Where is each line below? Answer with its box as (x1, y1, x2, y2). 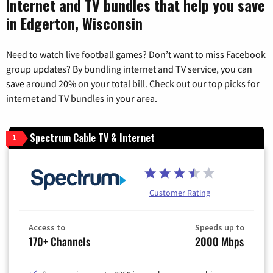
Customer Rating (149, 186, 210, 198)
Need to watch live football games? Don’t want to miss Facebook (6, 48, 266, 61)
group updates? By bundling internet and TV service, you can (6, 63, 252, 76)
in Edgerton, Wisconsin (6, 12, 143, 35)
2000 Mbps (195, 233, 244, 249)
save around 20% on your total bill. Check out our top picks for (6, 77, 260, 90)
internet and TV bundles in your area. (6, 92, 157, 105)
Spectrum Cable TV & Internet (30, 130, 155, 146)
